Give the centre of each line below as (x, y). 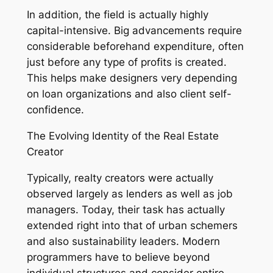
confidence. (55, 110)
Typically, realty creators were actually (120, 178)
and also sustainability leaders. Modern (123, 242)
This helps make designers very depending (132, 78)
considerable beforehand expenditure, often (135, 47)
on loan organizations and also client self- (129, 94)
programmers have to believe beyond (118, 257)
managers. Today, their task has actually (126, 210)
